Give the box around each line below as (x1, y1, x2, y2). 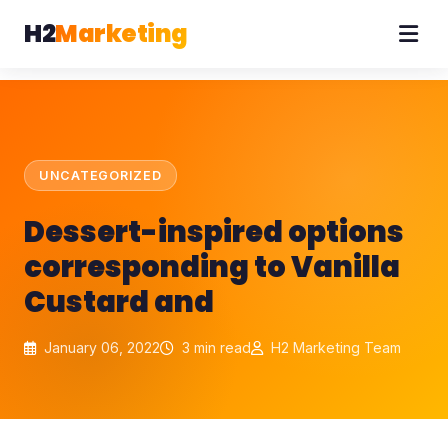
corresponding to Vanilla (24, 247, 400, 287)
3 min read (178, 339, 251, 356)
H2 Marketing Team (267, 339, 401, 356)
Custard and (24, 282, 214, 322)
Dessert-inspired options (24, 212, 404, 252)
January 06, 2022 (40, 339, 160, 356)
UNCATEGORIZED (39, 168, 162, 183)
